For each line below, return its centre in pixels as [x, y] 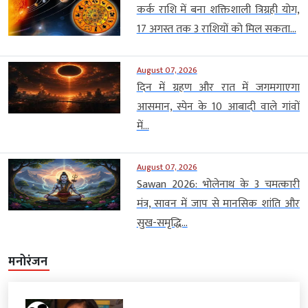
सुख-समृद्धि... [162, 223]
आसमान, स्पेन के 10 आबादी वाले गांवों [218, 107]
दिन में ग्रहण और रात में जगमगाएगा [218, 87]
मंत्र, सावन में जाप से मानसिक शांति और [218, 203]
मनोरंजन [28, 262]
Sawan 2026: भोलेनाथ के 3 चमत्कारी [218, 184]
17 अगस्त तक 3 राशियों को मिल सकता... [216, 29]
